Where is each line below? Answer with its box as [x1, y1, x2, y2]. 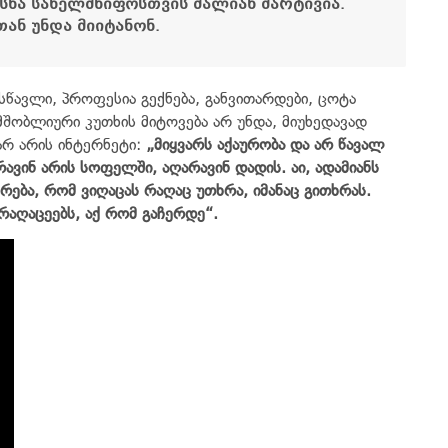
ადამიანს [315, 157, 379, 177]
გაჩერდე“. [142, 203, 218, 223]
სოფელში [80, 157, 152, 177]
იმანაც [253, 180, 299, 200]
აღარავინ [162, 157, 230, 177]
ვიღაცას [81, 180, 139, 200]
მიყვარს [154, 134, 212, 154]
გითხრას [304, 180, 366, 200]
